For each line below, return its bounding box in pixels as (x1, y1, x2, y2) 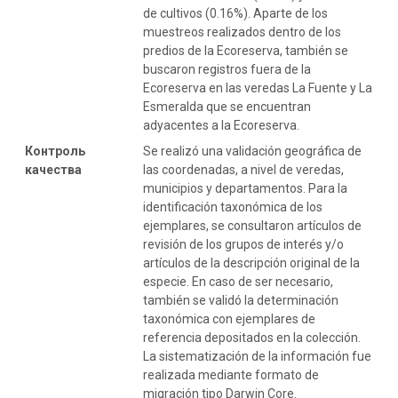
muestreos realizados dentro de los (143, 24, 341, 39)
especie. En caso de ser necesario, (143, 274, 333, 289)
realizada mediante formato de (143, 367, 319, 382)
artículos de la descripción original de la (143, 255, 360, 270)
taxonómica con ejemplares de (143, 311, 315, 326)
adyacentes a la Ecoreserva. (143, 117, 299, 132)
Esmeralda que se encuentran (143, 99, 311, 114)
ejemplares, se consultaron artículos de (143, 218, 362, 233)
